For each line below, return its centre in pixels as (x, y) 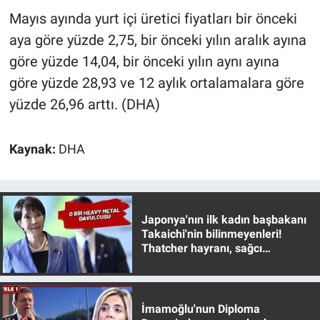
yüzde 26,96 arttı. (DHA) (84, 104)
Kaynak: (34, 149)
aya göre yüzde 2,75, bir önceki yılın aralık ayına (157, 40)
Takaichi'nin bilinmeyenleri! (211, 234)
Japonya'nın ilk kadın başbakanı (224, 219)
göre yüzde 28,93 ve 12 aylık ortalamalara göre (156, 82)
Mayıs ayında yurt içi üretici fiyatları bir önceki (153, 18)
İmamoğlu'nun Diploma (200, 309)
